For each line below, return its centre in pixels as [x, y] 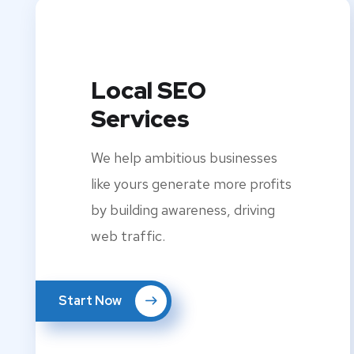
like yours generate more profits [191, 184]
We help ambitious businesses [184, 158]
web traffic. [128, 236]
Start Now [91, 301]
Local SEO [149, 90]
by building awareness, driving [183, 210]
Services [140, 119]
